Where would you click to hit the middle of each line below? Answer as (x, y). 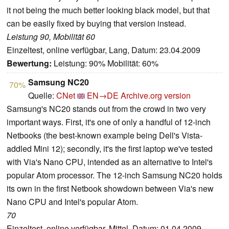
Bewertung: (29, 63)
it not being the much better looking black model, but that (108, 10)
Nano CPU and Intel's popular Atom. (72, 202)
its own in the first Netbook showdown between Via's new (110, 189)
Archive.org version (156, 96)
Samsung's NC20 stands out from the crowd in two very (106, 109)
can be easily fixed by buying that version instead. (96, 24)
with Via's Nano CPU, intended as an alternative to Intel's (110, 162)
